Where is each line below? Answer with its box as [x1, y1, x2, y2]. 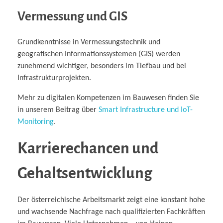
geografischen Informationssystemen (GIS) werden [17, 50, 180, 59]
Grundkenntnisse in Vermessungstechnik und [17, 38, 160, 47]
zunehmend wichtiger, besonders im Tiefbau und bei [17, 62, 186, 71]
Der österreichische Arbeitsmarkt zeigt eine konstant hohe [17, 196, 205, 205]
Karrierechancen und [17, 140, 159, 157]
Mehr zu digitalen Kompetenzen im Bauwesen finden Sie [17, 94, 199, 103]
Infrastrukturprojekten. [17, 74, 91, 83]
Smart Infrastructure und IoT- [99, 106, 193, 114]
